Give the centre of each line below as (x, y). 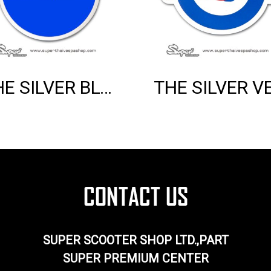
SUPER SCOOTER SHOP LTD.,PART (135, 240)
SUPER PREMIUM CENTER (135, 258)
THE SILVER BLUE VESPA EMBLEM (106, 87)
